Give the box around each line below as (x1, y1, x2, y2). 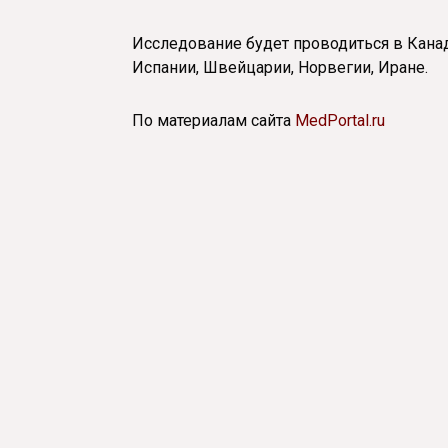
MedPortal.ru (295, 111, 385, 131)
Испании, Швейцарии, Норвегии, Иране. (132, 58, 428, 78)
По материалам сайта (132, 111, 295, 131)
